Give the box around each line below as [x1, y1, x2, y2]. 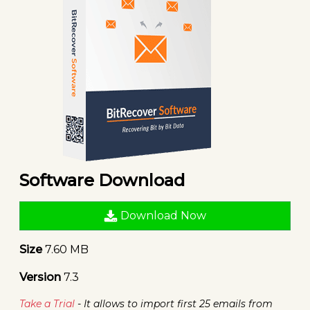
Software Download [19, 170, 185, 190]
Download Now [118, 208, 206, 222]
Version [19, 270, 61, 284]
